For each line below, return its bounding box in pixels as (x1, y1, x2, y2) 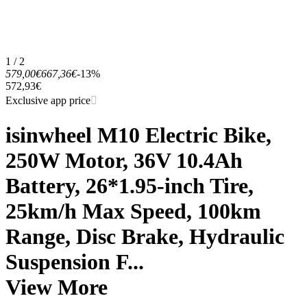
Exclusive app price (5, 95, 90, 107)
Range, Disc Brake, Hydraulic (5, 223, 284, 249)
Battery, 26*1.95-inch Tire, (5, 173, 254, 198)
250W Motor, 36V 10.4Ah (5, 147, 243, 173)
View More (5, 274, 108, 299)
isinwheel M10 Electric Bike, (5, 122, 271, 147)
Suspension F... (5, 249, 144, 274)
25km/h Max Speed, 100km (5, 198, 261, 223)
